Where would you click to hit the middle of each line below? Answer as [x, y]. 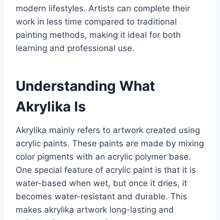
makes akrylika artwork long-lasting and [95, 210]
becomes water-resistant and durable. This [101, 197]
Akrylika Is [51, 107]
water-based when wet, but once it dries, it [101, 183]
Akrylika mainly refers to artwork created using [108, 130]
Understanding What [85, 86]
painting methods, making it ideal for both [98, 35]
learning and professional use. [75, 48]
